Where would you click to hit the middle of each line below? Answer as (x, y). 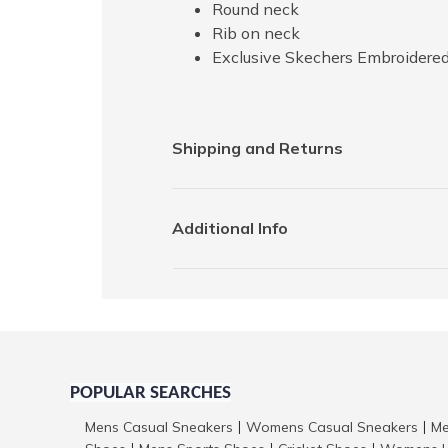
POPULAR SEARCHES (150, 394)
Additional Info (230, 228)
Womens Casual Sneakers (332, 427)
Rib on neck (256, 33)
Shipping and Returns (257, 148)
